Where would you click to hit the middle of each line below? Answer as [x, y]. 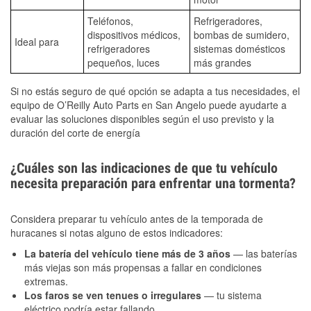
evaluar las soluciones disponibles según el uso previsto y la [142, 118]
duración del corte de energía [75, 132]
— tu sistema [232, 295]
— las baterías [264, 253]
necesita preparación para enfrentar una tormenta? [153, 183]
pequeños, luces [124, 62]
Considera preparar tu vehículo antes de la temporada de [137, 218]
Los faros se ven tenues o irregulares [113, 295]
